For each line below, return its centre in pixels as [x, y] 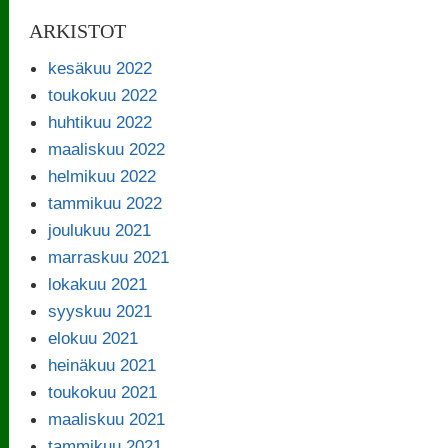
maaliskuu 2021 [107, 418]
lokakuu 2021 [98, 283]
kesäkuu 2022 [100, 67]
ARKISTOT [78, 30]
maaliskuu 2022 [107, 148]
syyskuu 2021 [100, 310]
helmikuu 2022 [102, 175]
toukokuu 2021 [103, 391]
